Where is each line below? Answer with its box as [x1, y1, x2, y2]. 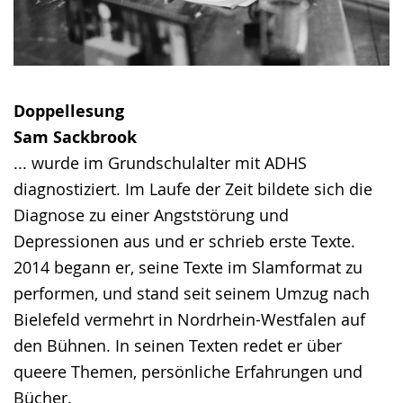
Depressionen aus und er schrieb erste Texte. [13, 230, 355, 253]
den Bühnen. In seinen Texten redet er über [13, 335, 342, 357]
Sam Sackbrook [13, 126, 137, 149]
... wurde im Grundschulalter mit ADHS [13, 152, 307, 175]
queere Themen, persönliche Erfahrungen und [13, 361, 363, 383]
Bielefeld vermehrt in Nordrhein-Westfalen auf [13, 309, 365, 331]
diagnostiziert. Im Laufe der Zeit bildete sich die [13, 178, 372, 201]
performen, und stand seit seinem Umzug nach [13, 282, 370, 305]
